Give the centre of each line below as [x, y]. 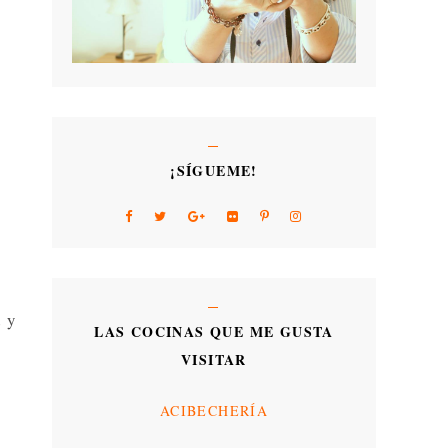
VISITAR [214, 360]
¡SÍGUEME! [214, 171]
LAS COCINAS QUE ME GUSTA [214, 332]
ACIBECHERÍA [214, 410]
